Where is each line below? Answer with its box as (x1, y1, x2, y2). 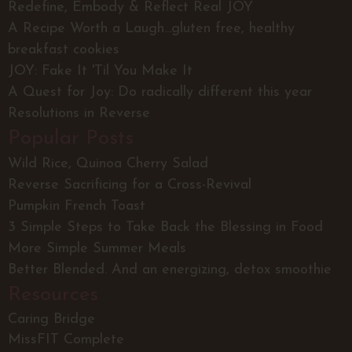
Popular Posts (8, 127, 134, 149)
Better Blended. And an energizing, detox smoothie (8, 262, 332, 277)
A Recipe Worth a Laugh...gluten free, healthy (8, 20, 295, 36)
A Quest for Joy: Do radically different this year (8, 84, 312, 100)
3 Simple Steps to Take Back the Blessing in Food (8, 219, 323, 235)
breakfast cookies (8, 42, 119, 57)
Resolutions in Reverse (8, 105, 150, 121)
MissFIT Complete (8, 332, 124, 347)
